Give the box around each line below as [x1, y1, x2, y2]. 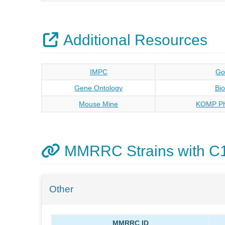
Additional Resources [60, 32, 207, 48]
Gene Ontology [74, 84, 123, 92]
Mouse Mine [79, 100, 119, 108]
